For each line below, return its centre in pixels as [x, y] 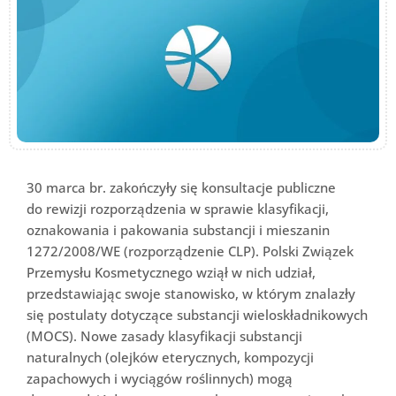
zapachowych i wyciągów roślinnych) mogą [160, 378]
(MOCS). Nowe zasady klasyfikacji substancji [164, 335]
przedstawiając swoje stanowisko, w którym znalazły [191, 293]
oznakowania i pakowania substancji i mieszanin [178, 229]
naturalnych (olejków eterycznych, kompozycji [170, 357]
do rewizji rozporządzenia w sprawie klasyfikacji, [178, 208]
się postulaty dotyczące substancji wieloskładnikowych [197, 314]
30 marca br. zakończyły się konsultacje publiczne [181, 187]
